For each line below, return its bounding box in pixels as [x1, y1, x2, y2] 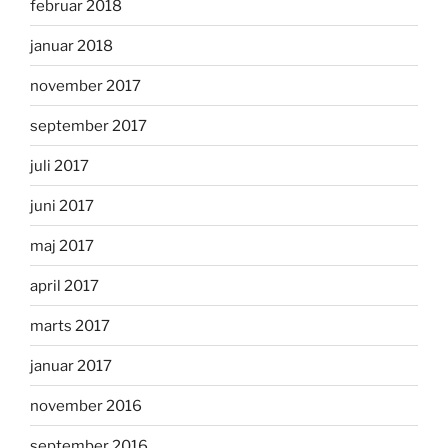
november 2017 [30, 76, 141, 95]
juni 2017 [30, 196, 94, 215]
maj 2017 [30, 236, 94, 255]
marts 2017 [30, 316, 110, 335]
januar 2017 [30, 356, 112, 375]
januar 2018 [30, 36, 113, 55]
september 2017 [30, 116, 147, 135]
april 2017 [30, 276, 99, 295]
